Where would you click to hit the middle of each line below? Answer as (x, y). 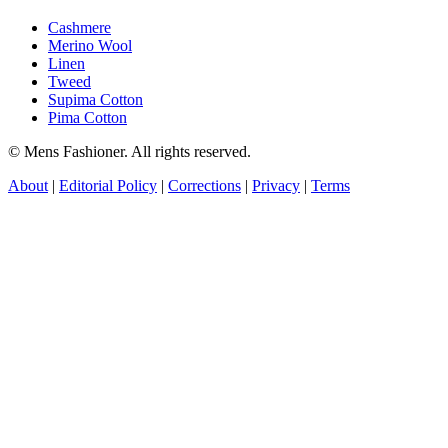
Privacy (276, 186)
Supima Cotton (95, 100)
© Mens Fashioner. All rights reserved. (129, 152)
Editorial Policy (108, 186)
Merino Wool (90, 46)
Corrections (204, 186)
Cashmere (79, 28)
